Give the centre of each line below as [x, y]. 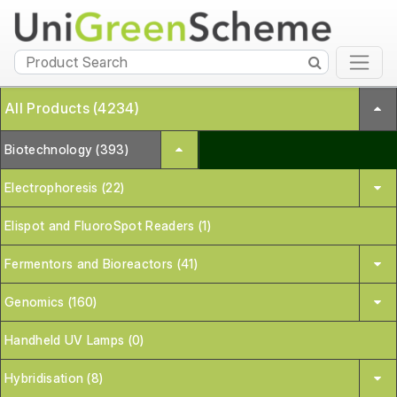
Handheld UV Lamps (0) [74, 339]
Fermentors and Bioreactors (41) [101, 263]
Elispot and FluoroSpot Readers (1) [108, 225]
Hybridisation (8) [54, 378]
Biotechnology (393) [67, 149]
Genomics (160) [51, 301]
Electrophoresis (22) [65, 187]
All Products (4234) [72, 108]
